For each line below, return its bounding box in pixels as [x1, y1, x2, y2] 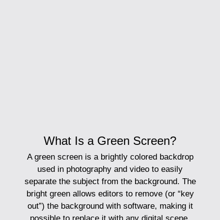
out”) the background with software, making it [27, 201, 193, 211]
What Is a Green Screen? [44, 134, 176, 148]
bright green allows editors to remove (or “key [26, 189, 194, 199]
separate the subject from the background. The [24, 177, 196, 187]
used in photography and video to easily [37, 165, 183, 174]
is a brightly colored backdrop [82, 152, 193, 162]
